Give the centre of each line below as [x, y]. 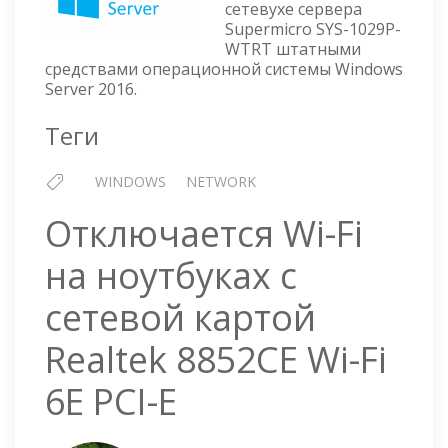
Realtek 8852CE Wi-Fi [216, 359]
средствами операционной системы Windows [224, 69]
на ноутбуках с [171, 275]
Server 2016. [91, 89]
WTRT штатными [293, 49]
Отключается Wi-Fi [204, 233]
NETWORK [221, 182]
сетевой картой [180, 317]
